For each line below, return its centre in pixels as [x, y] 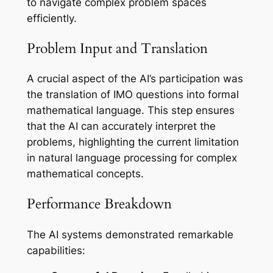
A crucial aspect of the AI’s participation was [135, 79]
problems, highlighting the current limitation [133, 142]
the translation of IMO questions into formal [133, 95]
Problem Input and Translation [117, 48]
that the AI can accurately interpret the [121, 126]
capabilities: [56, 250]
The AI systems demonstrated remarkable [130, 234]
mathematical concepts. [85, 174]
